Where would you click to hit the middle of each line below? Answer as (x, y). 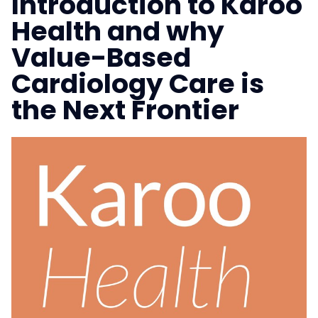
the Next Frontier (125, 110)
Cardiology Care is (138, 84)
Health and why (118, 31)
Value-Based (101, 57)
